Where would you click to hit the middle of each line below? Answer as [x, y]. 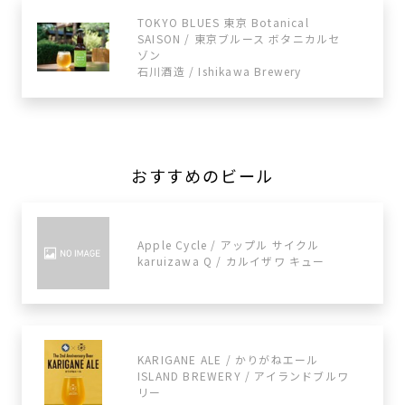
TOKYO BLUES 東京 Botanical [223, 22]
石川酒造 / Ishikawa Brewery [220, 71]
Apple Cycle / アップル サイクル [229, 245]
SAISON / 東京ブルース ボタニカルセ [239, 38]
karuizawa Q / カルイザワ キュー [231, 261]
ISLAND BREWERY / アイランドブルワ [243, 376]
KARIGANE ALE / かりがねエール [228, 359]
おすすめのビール [202, 175]
